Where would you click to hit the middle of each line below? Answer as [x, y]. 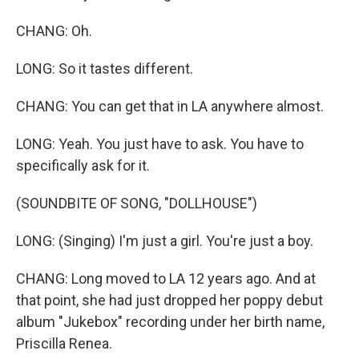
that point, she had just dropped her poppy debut [169, 300]
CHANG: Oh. [54, 31]
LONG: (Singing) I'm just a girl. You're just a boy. [165, 241]
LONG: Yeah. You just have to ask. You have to [160, 144]
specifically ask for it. [83, 165]
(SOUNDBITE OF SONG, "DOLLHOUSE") [137, 203]
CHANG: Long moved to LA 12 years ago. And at [166, 278]
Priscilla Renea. [64, 343]
